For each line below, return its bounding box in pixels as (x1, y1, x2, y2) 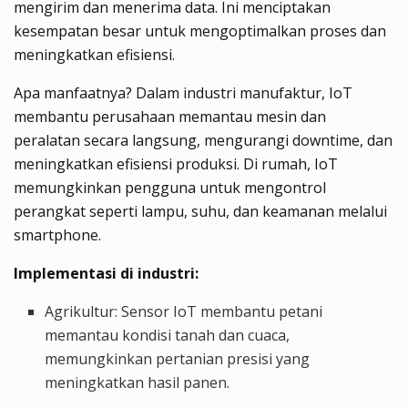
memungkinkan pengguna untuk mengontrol (14, 177, 326, 198)
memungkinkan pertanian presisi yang (45, 348, 311, 369)
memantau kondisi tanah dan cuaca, (45, 324, 291, 345)
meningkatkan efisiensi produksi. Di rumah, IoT (14, 153, 338, 174)
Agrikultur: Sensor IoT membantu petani (45, 301, 323, 321)
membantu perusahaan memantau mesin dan (14, 106, 326, 127)
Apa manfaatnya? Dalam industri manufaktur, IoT (14, 82, 352, 103)
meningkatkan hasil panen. (45, 372, 230, 393)
